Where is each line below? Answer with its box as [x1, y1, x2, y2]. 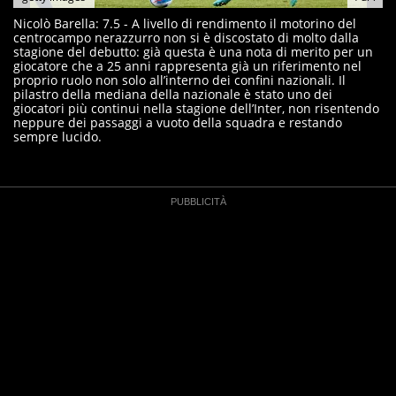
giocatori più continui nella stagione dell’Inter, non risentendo [13, 100, 379, 117]
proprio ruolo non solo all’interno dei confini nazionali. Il [13, 72, 346, 88]
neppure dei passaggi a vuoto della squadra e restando [13, 114, 342, 131]
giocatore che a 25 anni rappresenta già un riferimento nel [13, 57, 362, 74]
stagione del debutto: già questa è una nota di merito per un [13, 43, 373, 60]
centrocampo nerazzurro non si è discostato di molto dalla [13, 29, 359, 46]
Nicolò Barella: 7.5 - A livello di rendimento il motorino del [13, 15, 356, 32]
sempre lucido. [13, 128, 102, 145]
